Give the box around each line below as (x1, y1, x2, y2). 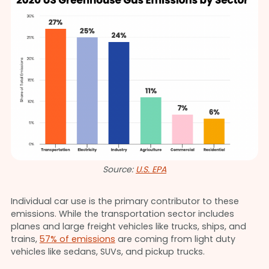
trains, (10, 232, 40, 245)
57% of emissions (39, 232, 115, 245)
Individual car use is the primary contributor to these (10, 195, 239, 207)
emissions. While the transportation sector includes (10, 207, 234, 220)
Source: (103, 163, 136, 175)
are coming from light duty (115, 232, 235, 245)
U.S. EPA (136, 163, 166, 175)
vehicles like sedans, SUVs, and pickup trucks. (10, 245, 205, 258)
